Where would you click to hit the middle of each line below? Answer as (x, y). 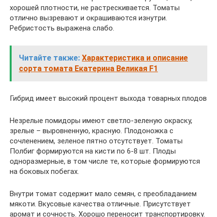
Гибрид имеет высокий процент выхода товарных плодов (108, 98)
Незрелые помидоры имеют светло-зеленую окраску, (101, 121)
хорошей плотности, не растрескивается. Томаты (95, 8)
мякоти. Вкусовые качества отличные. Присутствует (100, 204)
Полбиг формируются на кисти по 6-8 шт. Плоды (93, 151)
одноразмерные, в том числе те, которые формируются (105, 161)
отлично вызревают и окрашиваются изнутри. (88, 18)
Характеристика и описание (135, 58)
